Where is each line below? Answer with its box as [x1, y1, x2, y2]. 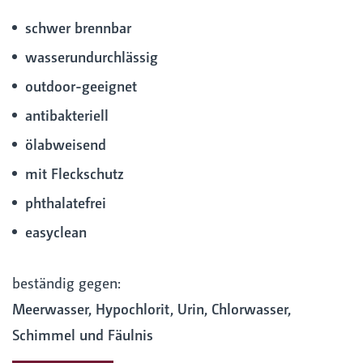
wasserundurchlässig [25, 47, 158, 66]
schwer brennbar [25, 18, 131, 37]
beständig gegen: [12, 273, 121, 293]
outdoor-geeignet [25, 76, 137, 96]
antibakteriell [25, 105, 109, 125]
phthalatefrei [25, 193, 106, 212]
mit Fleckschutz [25, 164, 124, 183]
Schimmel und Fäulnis [12, 325, 153, 344]
